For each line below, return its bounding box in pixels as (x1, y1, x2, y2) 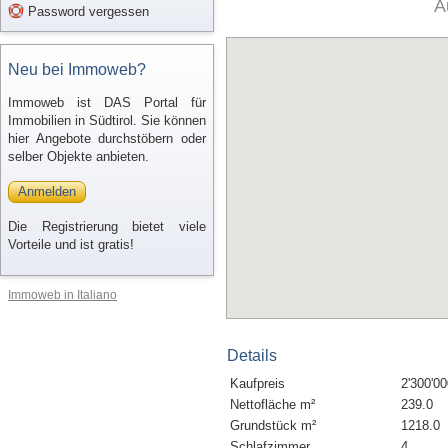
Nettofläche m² (230, 397, 315, 412)
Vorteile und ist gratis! (8, 237, 134, 252)
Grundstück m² (230, 418, 316, 433)
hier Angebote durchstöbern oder (8, 131, 206, 146)
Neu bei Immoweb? (8, 61, 146, 78)
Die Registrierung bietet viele (8, 219, 206, 234)
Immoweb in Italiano (8, 288, 117, 301)
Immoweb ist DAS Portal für (8, 95, 206, 110)
